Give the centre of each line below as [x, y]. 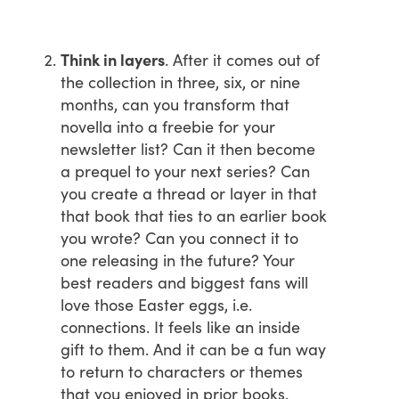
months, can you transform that [175, 103]
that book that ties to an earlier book [194, 215]
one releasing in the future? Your [178, 259]
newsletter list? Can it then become [188, 148]
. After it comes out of [242, 59]
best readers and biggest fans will [184, 281]
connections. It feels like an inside [180, 326]
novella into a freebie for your [168, 126]
